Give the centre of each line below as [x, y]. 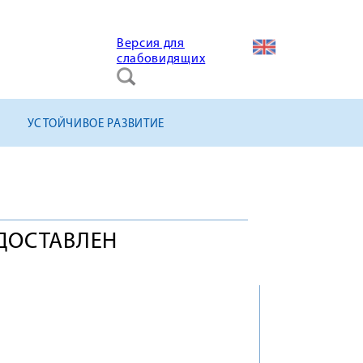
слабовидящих [161, 59]
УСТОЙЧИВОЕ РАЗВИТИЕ [96, 124]
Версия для [150, 44]
